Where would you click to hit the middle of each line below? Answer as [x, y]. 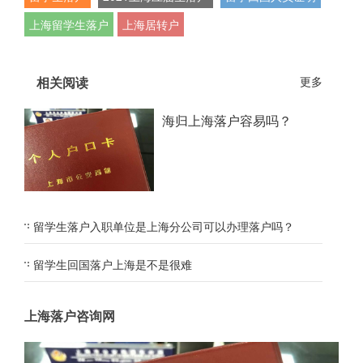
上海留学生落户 [69, 24]
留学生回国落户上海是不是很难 [113, 264]
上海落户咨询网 [70, 316]
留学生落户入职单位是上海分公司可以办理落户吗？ [164, 226]
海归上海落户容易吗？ [227, 120]
